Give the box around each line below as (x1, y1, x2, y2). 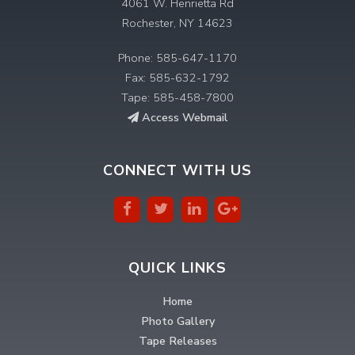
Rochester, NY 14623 (122, 14, 233, 31)
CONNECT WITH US (103, 161, 252, 181)
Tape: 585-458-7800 (121, 89, 234, 105)
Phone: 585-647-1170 (118, 49, 237, 66)
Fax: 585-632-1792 (125, 69, 230, 86)
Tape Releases (138, 333, 217, 349)
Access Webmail (138, 109, 228, 125)
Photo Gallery (140, 313, 215, 330)
